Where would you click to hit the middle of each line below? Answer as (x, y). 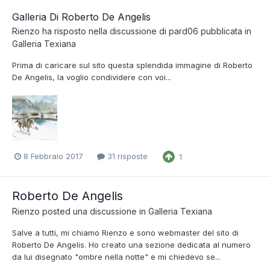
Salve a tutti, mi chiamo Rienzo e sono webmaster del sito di (125, 232)
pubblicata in (225, 31)
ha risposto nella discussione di (104, 31)
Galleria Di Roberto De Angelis (81, 17)
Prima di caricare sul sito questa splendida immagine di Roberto (132, 65)
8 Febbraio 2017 (53, 156)
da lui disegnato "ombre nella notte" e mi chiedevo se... (116, 256)
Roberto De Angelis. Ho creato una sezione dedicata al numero (131, 244)
